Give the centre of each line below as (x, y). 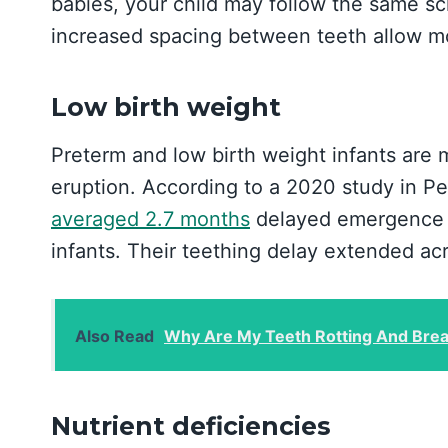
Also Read (114, 335)
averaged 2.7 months (150, 218)
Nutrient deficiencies (191, 426)
